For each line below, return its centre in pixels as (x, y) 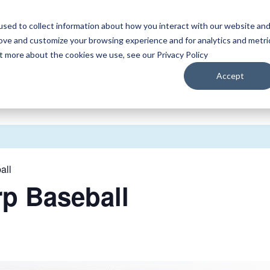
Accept (231, 75)
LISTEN (89, 31)
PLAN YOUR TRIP (167, 31)
